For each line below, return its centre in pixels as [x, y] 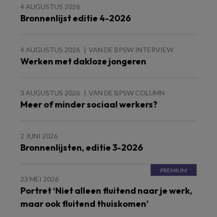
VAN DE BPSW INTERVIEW [131, 50]
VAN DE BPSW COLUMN [127, 93]
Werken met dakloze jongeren [83, 61]
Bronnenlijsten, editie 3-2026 [82, 147]
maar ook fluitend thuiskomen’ [84, 204]
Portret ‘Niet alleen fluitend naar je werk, [106, 191]
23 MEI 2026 [39, 179]
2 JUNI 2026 [39, 136]
